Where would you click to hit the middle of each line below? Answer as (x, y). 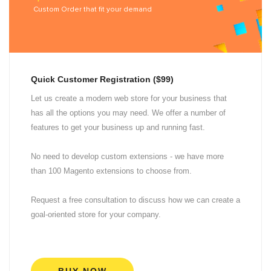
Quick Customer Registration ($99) (102, 80)
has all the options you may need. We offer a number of (128, 113)
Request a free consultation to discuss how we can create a (135, 200)
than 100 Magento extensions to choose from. (111, 171)
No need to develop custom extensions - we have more (127, 157)
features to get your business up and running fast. (118, 128)
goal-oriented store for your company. (96, 215)
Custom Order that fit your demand (93, 9)
